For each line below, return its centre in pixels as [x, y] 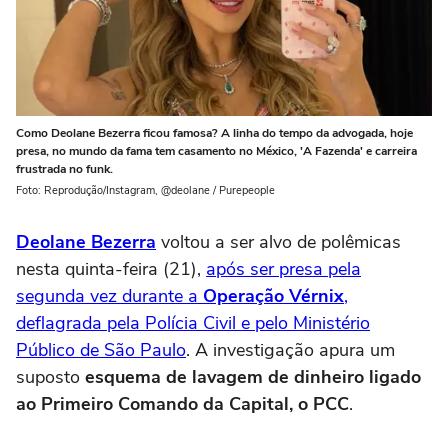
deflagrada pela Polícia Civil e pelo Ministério [193, 322]
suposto [50, 376]
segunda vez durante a [109, 295]
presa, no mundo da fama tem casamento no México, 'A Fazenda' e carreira [216, 150]
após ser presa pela [283, 268]
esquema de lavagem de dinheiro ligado [253, 376]
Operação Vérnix [273, 295]
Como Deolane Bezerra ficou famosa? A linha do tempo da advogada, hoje [214, 132]
